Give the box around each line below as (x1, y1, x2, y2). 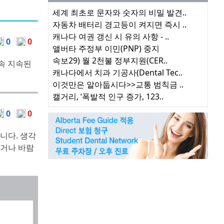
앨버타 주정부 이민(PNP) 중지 (52, 43, 159, 54)
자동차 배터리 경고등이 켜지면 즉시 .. (52, 19, 186, 30)
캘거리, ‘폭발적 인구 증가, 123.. (52, 91, 163, 102)
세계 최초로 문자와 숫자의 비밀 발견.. (52, 7, 186, 18)
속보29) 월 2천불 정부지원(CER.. (52, 55, 167, 66)
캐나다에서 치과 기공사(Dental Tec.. (52, 67, 182, 78)
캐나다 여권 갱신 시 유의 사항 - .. (52, 31, 169, 42)
